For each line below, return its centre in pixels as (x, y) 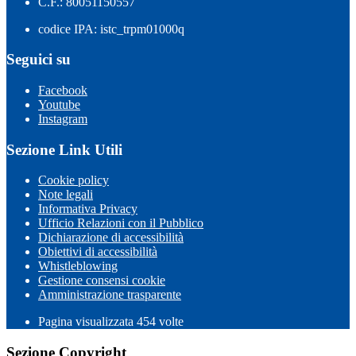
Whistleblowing (78, 266)
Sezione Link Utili (64, 149)
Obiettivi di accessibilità (98, 252)
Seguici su (39, 60)
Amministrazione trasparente (110, 295)
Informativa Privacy (88, 209)
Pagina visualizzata (87, 322)
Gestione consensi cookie (102, 281)
